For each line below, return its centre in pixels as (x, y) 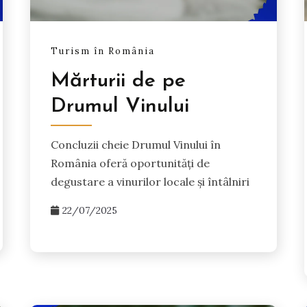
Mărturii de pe (119, 81)
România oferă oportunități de (131, 163)
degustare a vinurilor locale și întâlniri (150, 181)
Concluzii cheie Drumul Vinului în (136, 144)
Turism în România (103, 51)
